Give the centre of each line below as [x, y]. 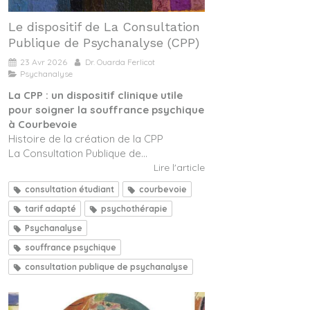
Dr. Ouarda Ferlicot [120, 62]
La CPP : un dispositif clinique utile [95, 95]
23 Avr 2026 [44, 62]
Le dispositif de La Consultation [104, 27]
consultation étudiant [70, 190]
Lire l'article [179, 168]
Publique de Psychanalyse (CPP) [104, 43]
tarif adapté [51, 209]
